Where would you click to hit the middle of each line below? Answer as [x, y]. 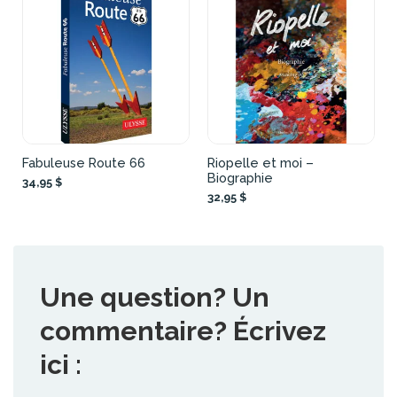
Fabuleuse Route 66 [84, 162]
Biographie [240, 177]
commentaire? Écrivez [183, 331]
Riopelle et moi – [261, 162]
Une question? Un [155, 297]
